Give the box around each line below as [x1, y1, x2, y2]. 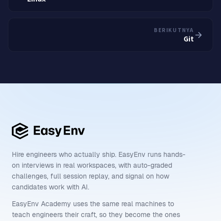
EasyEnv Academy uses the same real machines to [12, 199, 174, 209]
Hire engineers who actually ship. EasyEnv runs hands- [12, 150, 185, 159]
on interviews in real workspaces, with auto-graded [12, 161, 172, 170]
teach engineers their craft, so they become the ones [12, 210, 180, 220]
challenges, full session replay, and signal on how [12, 172, 169, 181]
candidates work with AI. [12, 183, 89, 192]
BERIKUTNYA [154, 26, 194, 34]
